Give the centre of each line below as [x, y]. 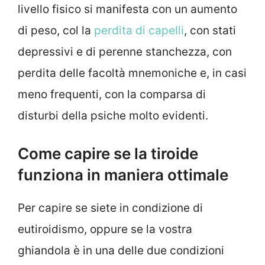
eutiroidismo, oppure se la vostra [105, 230]
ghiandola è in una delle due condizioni [121, 251]
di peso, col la [56, 30]
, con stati [210, 30]
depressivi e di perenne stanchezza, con [125, 51]
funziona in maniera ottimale [123, 175]
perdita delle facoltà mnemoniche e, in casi [132, 73]
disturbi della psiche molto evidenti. [113, 115]
